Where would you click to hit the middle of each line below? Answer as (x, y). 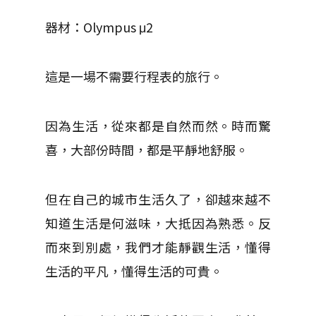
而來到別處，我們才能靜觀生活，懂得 (158, 247)
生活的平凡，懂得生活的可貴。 (134, 271)
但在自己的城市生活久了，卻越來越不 (158, 199)
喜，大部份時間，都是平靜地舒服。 (147, 150)
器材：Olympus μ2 (99, 27)
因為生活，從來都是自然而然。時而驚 (158, 126)
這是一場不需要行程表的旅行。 (134, 76)
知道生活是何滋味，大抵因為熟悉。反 (158, 223)
